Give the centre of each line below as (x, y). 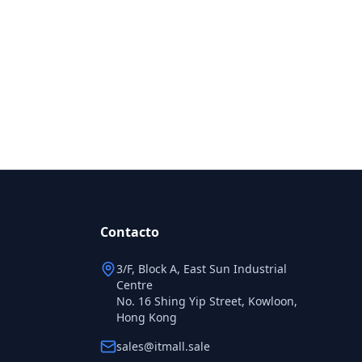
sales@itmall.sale (163, 346)
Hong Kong (147, 317)
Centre (135, 284)
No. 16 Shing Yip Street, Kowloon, (207, 301)
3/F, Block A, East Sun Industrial (202, 268)
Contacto (130, 232)
